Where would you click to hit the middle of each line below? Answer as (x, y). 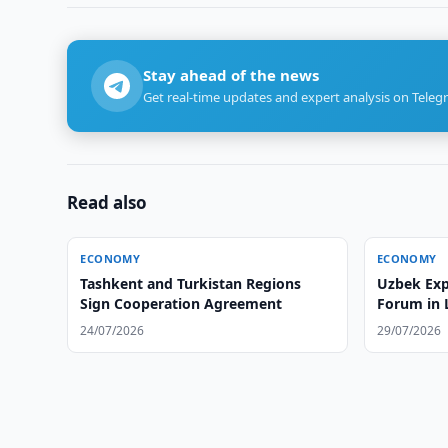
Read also (107, 202)
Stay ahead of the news (231, 75)
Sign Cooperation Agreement (181, 303)
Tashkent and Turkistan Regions (191, 283)
